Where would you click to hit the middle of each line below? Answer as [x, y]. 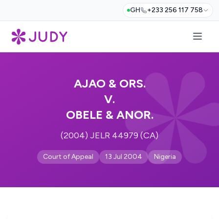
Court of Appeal [68, 157]
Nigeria [165, 157]
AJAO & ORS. [109, 83]
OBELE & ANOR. [109, 115]
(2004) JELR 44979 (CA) [109, 135]
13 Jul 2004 [124, 157]
